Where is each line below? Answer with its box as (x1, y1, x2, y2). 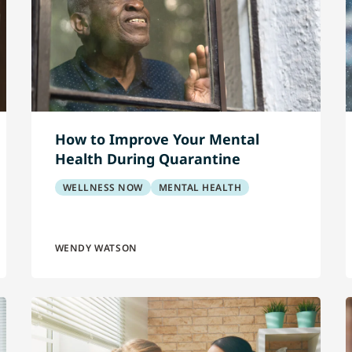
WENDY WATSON (54, 241, 137, 255)
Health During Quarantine (54, 149, 240, 168)
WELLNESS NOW (62, 181, 143, 194)
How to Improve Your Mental (54, 130, 259, 148)
